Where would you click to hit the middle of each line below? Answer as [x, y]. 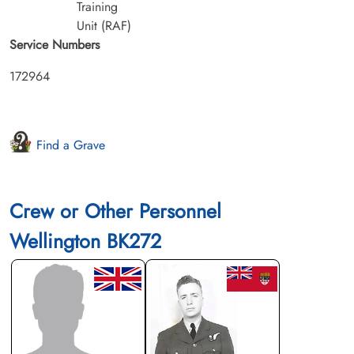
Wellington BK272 [85, 241]
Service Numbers [55, 44]
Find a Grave [69, 145]
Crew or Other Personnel [115, 211]
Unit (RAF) [104, 25]
